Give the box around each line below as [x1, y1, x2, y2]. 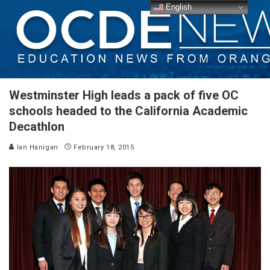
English [163, 2, 192, 11]
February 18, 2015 [74, 143, 134, 151]
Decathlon [9, 119, 64, 134]
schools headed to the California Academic [9, 104, 248, 118]
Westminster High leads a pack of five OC [9, 88, 239, 102]
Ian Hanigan [14, 143, 58, 151]
